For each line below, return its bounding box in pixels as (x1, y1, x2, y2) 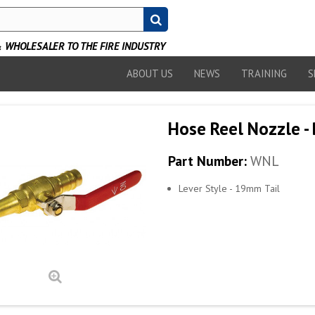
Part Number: (167, 152, 247, 169)
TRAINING (241, 67, 287, 80)
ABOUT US (127, 67, 173, 80)
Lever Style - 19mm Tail (178, 182, 280, 195)
